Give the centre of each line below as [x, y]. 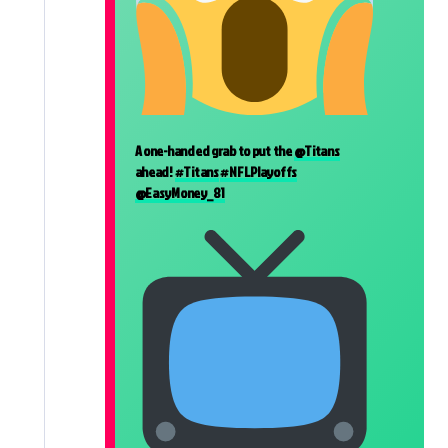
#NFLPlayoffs [259, 171]
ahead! [154, 171]
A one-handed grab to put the [214, 150]
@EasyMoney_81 [179, 192]
